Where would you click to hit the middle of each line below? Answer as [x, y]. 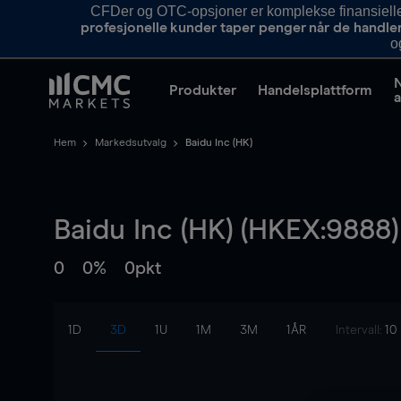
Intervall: [360, 330]
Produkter [203, 90]
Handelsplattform [315, 90]
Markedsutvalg [131, 143]
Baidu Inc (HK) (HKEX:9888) [226, 231]
